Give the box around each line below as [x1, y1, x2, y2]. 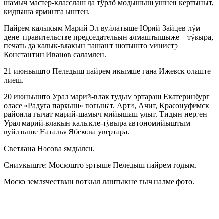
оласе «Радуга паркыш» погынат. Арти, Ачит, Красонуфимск [4, 101, 209, 110]
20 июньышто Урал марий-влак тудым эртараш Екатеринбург [4, 92, 210, 101]
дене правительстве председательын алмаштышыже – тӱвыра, [4, 33, 213, 42]
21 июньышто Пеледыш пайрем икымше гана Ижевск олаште [4, 67, 211, 76]
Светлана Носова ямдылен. [4, 144, 95, 153]
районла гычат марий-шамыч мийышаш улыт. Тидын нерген [4, 110, 207, 119]
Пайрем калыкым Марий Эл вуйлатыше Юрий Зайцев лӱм [4, 24, 200, 33]
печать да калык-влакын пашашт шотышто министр [4, 42, 178, 50]
